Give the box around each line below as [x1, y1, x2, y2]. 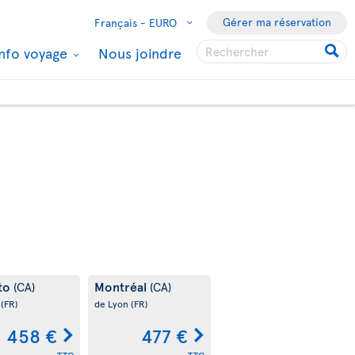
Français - [94, 15, 146, 30]
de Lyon [94, 297, 131, 310]
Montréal [94, 277, 150, 295]
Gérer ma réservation [223, 14, 331, 29]
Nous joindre [98, 43, 181, 63]
